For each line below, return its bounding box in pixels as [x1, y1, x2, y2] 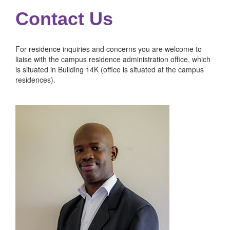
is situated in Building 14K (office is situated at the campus [15, 64, 204, 74]
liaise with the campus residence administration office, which [15, 54, 210, 64]
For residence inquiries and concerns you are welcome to [15, 44, 202, 54]
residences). [15, 74, 55, 85]
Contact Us [15, 8, 113, 29]
